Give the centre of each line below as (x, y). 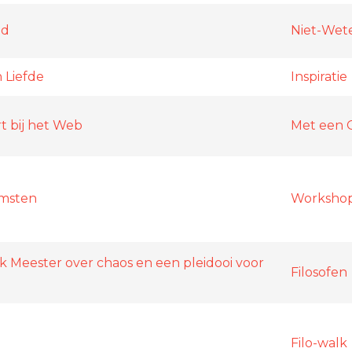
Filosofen (319, 272)
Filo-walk (319, 343)
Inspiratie (319, 76)
